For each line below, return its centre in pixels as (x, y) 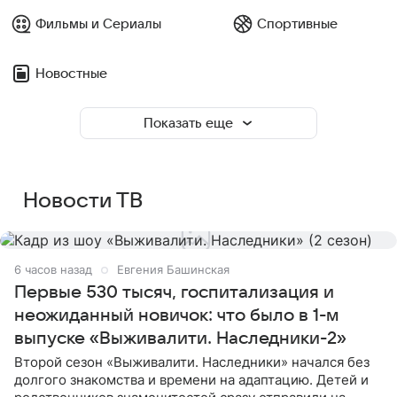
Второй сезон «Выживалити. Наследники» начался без (192, 362)
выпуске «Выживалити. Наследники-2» (180, 339)
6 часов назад (53, 269)
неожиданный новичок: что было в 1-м (176, 315)
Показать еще (188, 123)
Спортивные (297, 24)
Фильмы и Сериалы (98, 24)
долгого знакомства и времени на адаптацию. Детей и (191, 380)
